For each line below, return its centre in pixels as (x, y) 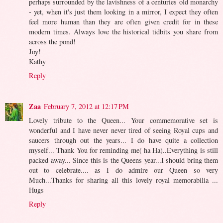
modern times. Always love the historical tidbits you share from (123, 31)
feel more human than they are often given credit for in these (123, 21)
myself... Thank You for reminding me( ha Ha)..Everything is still (123, 150)
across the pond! (52, 41)
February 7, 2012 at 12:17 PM (86, 106)
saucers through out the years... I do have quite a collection (123, 140)
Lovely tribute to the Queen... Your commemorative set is (123, 120)
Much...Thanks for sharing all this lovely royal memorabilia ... (123, 180)
